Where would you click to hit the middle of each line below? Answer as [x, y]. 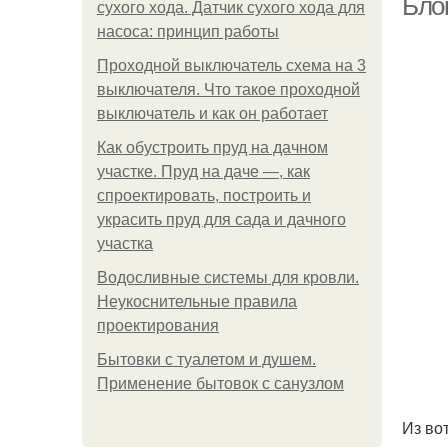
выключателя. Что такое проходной [228, 89]
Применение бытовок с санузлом [220, 383]
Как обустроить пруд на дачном [212, 147]
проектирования [158, 325]
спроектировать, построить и [204, 195]
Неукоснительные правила [197, 301]
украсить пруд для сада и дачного [221, 219]
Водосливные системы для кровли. [228, 277]
